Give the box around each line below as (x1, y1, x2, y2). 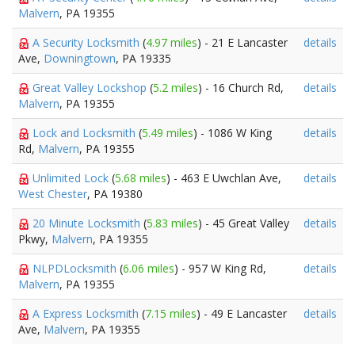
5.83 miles (147, 216, 198, 231)
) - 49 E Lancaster (197, 306, 287, 321)
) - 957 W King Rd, (174, 261, 266, 276)
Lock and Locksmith (32, 125, 139, 140)
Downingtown (44, 51, 116, 66)
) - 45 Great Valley (198, 216, 289, 231)
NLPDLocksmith (32, 261, 120, 276)
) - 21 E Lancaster (197, 35, 288, 50)
